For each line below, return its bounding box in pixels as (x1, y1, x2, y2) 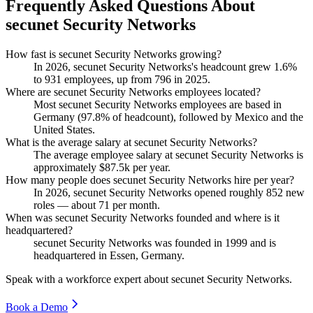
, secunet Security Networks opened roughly (68, 186, 266, 198)
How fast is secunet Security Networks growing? (6, 48, 221, 60)
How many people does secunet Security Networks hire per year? (6, 173, 294, 186)
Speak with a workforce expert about (6, 272, 171, 285)
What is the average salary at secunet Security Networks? (6, 136, 257, 148)
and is (247, 236, 276, 249)
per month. (110, 198, 160, 211)
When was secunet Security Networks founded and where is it (6, 211, 279, 224)
